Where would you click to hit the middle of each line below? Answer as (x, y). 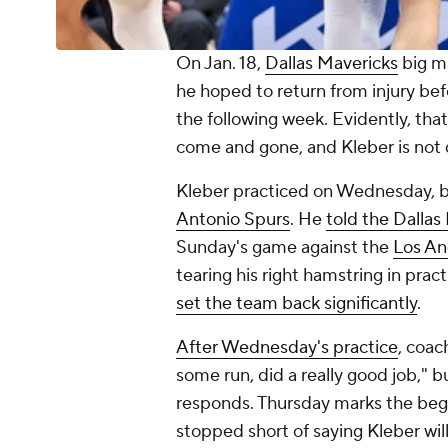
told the (359, 220)
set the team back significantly (296, 304)
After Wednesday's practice (287, 348)
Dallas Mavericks (331, 64)
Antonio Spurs (233, 220)
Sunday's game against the (284, 248)
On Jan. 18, (220, 64)
